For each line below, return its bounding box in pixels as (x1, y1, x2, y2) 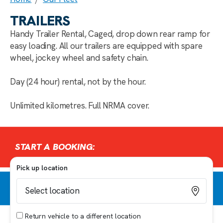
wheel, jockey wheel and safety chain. (10, 52, 148, 63)
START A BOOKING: (15, 141, 95, 152)
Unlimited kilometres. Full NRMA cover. (10, 100, 149, 111)
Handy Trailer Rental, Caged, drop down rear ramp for (10, 28, 211, 39)
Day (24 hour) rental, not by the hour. (10, 76, 146, 87)
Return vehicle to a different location (23, 212, 141, 221)
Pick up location (16, 163, 68, 172)
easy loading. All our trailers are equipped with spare (10, 40, 203, 51)
